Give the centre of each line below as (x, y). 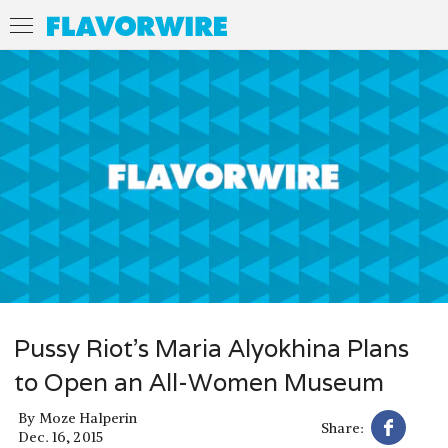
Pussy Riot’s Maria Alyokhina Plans (211, 348)
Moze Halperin (88, 418)
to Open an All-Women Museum (199, 382)
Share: (342, 427)
